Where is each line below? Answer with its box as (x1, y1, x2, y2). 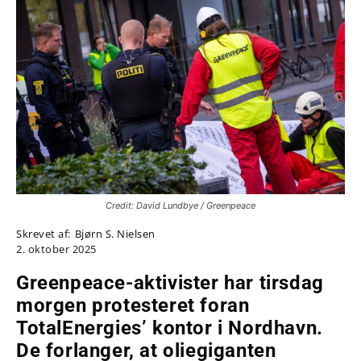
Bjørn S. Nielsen (74, 226, 156, 241)
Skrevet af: (16, 226, 71, 241)
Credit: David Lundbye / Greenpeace (106, 199, 255, 211)
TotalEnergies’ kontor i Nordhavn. (16, 317, 323, 339)
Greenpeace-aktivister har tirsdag (16, 272, 324, 294)
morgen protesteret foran (16, 294, 250, 317)
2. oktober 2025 (16, 242, 97, 256)
